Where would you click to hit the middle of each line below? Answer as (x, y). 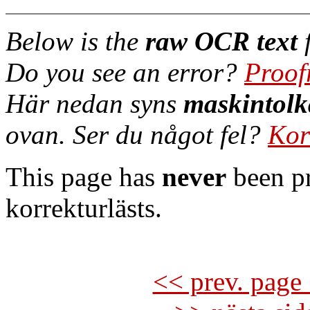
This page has (84, 177)
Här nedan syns (94, 103)
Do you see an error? (125, 72)
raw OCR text (221, 41)
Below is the (75, 41)
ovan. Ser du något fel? (137, 135)
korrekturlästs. (84, 208)
